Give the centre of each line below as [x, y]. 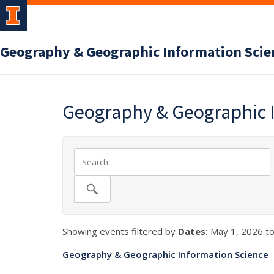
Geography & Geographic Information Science [165, 254]
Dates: [193, 231]
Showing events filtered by [120, 231]
